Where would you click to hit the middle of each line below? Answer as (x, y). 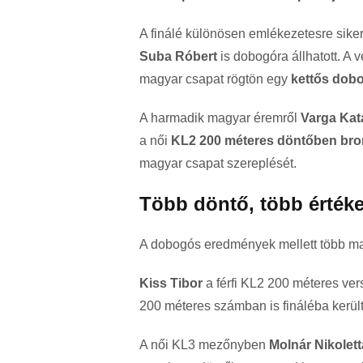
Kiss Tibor (171, 284)
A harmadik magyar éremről (220, 118)
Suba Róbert (178, 57)
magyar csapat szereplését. (218, 164)
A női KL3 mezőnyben (204, 345)
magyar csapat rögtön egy (215, 79)
